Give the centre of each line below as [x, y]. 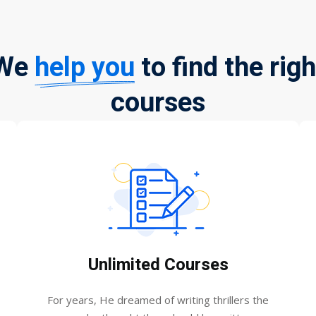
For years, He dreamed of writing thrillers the [158, 300]
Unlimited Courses [158, 265]
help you [84, 68]
